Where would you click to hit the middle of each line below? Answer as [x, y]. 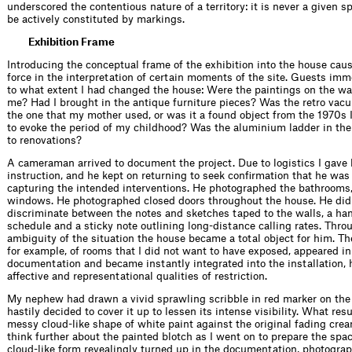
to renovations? [44, 140]
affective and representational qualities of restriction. [137, 276]
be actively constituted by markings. [96, 19]
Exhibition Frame [71, 42]
